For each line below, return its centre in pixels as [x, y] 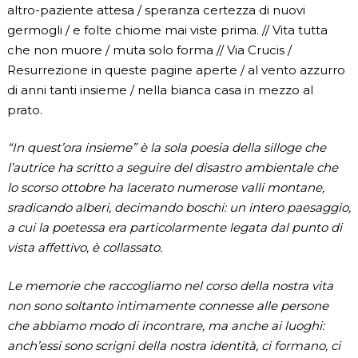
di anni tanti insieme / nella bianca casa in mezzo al [160, 89]
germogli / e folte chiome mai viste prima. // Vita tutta [167, 30]
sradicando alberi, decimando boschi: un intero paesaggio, [179, 208]
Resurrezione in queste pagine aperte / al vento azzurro [176, 70]
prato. [24, 109]
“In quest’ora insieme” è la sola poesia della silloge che [166, 148]
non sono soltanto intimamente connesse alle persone [167, 305]
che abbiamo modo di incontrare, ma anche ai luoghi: [165, 325]
